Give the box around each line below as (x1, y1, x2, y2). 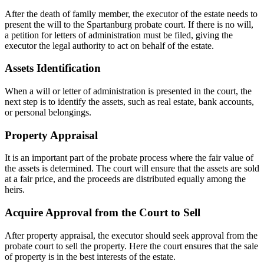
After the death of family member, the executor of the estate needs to (5, 8, 258, 19)
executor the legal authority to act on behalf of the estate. (5, 40, 214, 51)
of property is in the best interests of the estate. (5, 251, 176, 262)
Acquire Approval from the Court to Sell (5, 206, 200, 219)
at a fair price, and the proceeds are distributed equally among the (5, 174, 246, 184)
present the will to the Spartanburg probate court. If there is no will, (5, 19, 253, 29)
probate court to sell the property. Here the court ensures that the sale (5, 240, 258, 251)
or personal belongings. (5, 107, 91, 117)
